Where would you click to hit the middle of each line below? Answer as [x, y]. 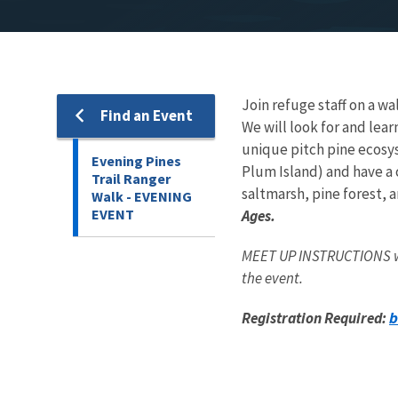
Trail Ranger [131, 178]
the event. [274, 278]
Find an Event [147, 115]
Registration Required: [315, 318]
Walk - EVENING [142, 196]
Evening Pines [136, 160]
